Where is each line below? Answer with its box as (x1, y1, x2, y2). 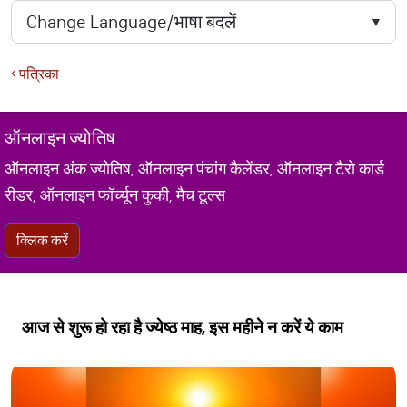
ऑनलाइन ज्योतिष (5, 127, 115, 149)
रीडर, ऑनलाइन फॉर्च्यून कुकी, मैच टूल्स (5, 185, 225, 205)
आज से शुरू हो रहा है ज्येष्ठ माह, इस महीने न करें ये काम (22, 317, 343, 338)
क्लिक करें (16, 232, 68, 249)
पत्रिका (16, 65, 59, 83)
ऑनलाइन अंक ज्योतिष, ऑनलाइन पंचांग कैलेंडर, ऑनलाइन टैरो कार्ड (5, 159, 384, 179)
